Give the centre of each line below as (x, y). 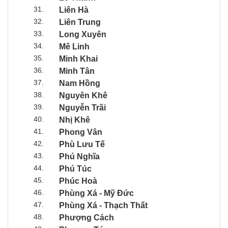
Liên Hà (74, 10)
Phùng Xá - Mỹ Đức (96, 193)
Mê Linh (74, 46)
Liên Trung (80, 22)
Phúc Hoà (78, 181)
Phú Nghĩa (79, 156)
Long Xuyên (83, 34)
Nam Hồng (80, 83)
